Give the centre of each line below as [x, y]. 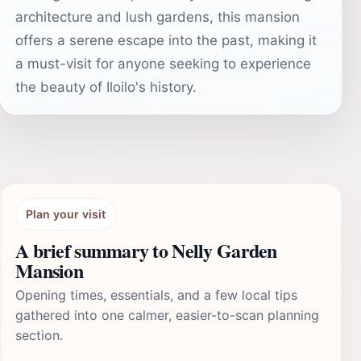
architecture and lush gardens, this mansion [158, 17]
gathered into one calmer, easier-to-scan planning [167, 315]
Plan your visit [66, 214]
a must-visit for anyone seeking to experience [163, 64]
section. [39, 335]
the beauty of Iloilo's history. [106, 87]
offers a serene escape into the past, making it [166, 40]
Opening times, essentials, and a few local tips [156, 295]
